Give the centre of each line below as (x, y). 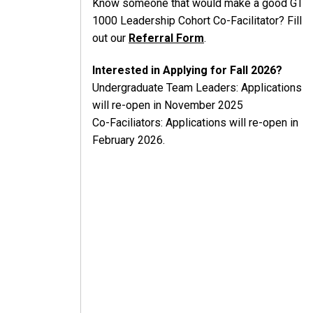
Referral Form (166, 38)
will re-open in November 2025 (168, 105)
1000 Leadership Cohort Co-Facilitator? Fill (197, 20)
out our (110, 38)
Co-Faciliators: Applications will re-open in (195, 122)
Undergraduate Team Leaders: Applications (197, 87)
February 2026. (130, 140)
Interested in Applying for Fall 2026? (189, 70)
